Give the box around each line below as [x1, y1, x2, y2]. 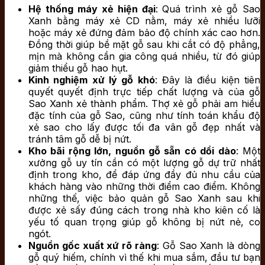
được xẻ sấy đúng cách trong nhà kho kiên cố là [28, 204, 260, 216]
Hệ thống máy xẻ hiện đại [28, 3, 156, 15]
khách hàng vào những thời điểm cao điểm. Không [28, 180, 260, 193]
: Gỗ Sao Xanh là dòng [157, 240, 260, 252]
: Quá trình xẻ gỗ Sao [155, 3, 260, 15]
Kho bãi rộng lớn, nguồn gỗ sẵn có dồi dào [28, 145, 236, 157]
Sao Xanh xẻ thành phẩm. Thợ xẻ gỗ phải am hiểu [28, 98, 260, 110]
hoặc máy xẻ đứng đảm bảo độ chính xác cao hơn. [28, 27, 260, 39]
